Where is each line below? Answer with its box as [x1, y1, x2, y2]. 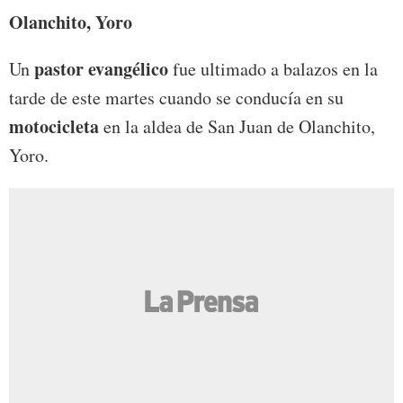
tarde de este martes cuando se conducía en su [9, 85, 344, 110]
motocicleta [9, 112, 103, 139]
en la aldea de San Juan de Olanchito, [103, 113, 375, 139]
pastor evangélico [34, 55, 168, 82]
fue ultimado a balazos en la [168, 56, 378, 81]
